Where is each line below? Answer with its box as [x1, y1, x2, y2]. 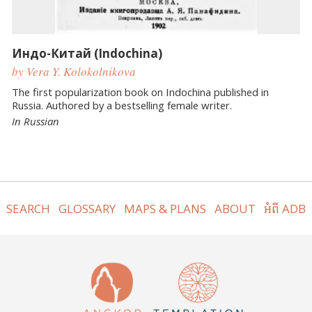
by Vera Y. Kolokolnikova [12, 63, 136, 80]
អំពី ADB [264, 200, 306, 217]
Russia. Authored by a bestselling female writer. [12, 97, 232, 112]
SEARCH [6, 200, 50, 217]
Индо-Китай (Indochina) [12, 45, 162, 61]
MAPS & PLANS [123, 200, 206, 217]
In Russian [12, 114, 59, 128]
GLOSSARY [58, 200, 116, 217]
